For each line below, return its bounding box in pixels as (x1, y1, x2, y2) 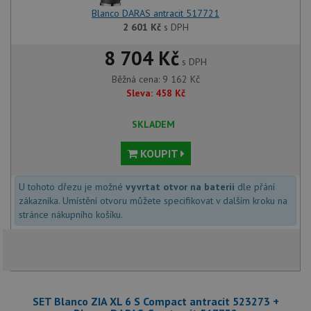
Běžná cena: (111, 72, 162, 85)
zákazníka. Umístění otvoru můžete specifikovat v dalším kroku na (19, 194, 287, 207)
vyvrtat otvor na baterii (126, 180, 235, 193)
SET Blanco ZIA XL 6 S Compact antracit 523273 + (32, 294, 279, 308)
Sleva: (126, 86, 153, 99)
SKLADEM (132, 117, 175, 131)
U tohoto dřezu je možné (19, 180, 126, 193)
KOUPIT (137, 146, 180, 160)
